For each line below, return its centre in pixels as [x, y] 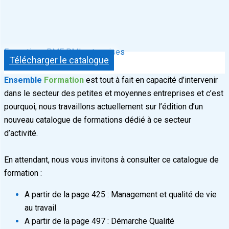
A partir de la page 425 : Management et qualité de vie [121, 195]
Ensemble [23, 80]
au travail [40, 208]
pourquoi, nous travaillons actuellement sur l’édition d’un [104, 107]
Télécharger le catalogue [59, 60]
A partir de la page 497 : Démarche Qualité [99, 221]
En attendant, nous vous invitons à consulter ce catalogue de [111, 160]
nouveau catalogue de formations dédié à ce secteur [98, 120]
